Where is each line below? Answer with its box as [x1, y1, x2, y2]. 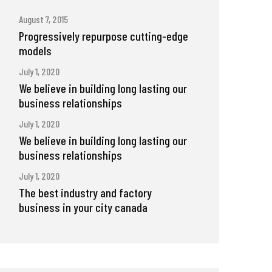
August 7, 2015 [19, 13, 68, 25]
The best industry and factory [19, 185, 152, 200]
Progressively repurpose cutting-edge [19, 29, 188, 44]
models [19, 43, 52, 58]
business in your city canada [19, 200, 148, 215]
